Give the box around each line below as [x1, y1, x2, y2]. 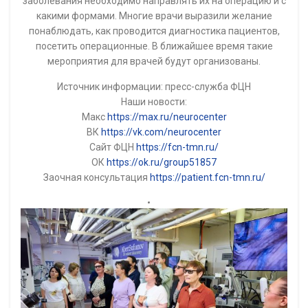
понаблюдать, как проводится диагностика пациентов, [28, 25, 280, 37]
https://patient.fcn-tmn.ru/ [149, 172, 265, 184]
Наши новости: [121, 96, 187, 108]
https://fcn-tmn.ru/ [136, 142, 219, 153]
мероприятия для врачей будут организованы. [47, 56, 261, 67]
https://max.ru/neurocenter [107, 111, 227, 123]
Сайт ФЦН [89, 142, 136, 153]
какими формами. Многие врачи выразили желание [36, 10, 272, 22]
